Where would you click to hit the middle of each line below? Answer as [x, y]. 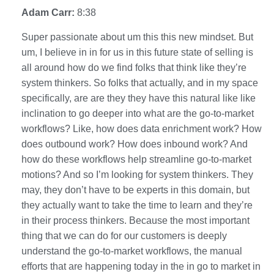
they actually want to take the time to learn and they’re [137, 205]
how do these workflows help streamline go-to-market [136, 159]
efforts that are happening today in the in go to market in [141, 266]
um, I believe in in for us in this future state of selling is [137, 52]
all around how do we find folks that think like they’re [134, 67]
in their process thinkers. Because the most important [135, 220]
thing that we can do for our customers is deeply [124, 235]
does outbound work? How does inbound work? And [135, 144]
